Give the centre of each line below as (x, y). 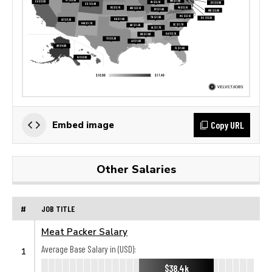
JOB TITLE (58, 208)
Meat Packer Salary (84, 231)
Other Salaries (136, 169)
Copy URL (227, 124)
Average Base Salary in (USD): (89, 249)
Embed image (83, 124)
